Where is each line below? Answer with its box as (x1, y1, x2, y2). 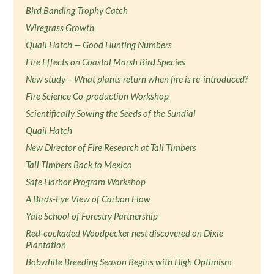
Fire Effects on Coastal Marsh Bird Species (26, 56, 186, 67)
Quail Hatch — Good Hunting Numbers (26, 39, 172, 50)
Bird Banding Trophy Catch (26, 5, 128, 16)
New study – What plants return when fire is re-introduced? (26, 73, 249, 84)
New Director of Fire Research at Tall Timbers (26, 142, 197, 153)
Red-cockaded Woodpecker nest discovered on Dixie (26, 228, 224, 239)
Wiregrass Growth (26, 22, 95, 33)
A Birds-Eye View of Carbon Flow (26, 193, 151, 204)
